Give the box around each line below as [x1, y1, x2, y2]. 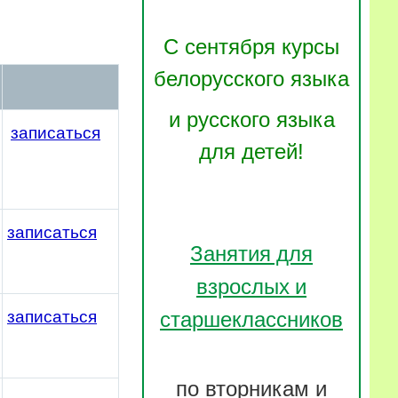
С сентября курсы [163, 34, 339, 59]
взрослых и [196, 271, 306, 300]
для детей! [199, 139, 304, 163]
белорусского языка [154, 66, 349, 91]
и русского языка [168, 107, 335, 131]
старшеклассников [160, 304, 343, 333]
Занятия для [190, 238, 313, 267]
